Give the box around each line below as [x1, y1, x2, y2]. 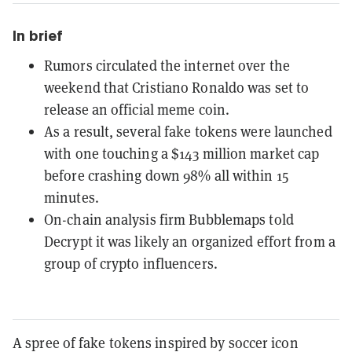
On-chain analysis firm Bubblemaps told [44, 210, 294, 229]
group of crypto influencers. [44, 254, 218, 273]
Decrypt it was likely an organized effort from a [44, 232, 335, 251]
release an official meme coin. [44, 100, 230, 119]
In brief [13, 27, 63, 44]
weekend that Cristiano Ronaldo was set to [44, 78, 310, 97]
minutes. [44, 188, 99, 207]
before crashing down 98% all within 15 [44, 166, 288, 185]
